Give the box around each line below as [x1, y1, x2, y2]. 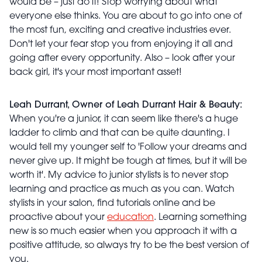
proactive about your [9, 213, 107, 222]
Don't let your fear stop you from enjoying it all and [9, 40, 233, 49]
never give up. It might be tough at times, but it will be [9, 157, 247, 166]
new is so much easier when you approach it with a [9, 227, 237, 236]
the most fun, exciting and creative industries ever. [9, 26, 231, 35]
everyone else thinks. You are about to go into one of [9, 12, 242, 21]
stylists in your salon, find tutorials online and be [9, 199, 215, 208]
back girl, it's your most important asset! [9, 68, 184, 77]
